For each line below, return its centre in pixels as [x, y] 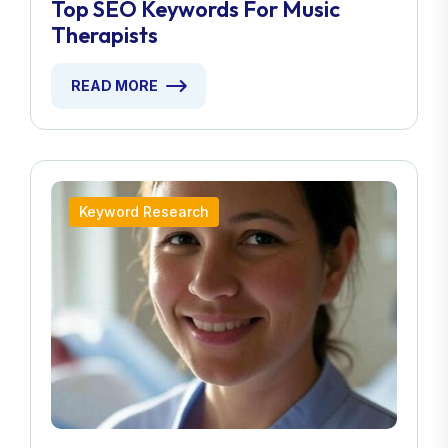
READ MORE [114, 85]
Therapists [104, 35]
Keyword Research [144, 211]
